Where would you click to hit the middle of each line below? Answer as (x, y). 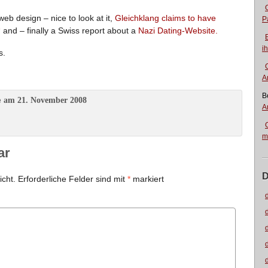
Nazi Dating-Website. (178, 31)
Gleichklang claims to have (165, 18)
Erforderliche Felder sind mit (73, 179)
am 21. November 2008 (44, 100)
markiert (147, 179)
